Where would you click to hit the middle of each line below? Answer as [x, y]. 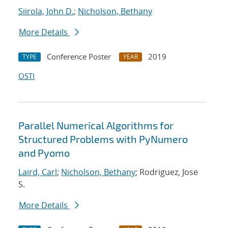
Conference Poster [79, 57]
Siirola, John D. [46, 11]
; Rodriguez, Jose [167, 172]
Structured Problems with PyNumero [103, 139]
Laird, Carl [38, 172]
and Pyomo [44, 153]
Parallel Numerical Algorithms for [96, 125]
